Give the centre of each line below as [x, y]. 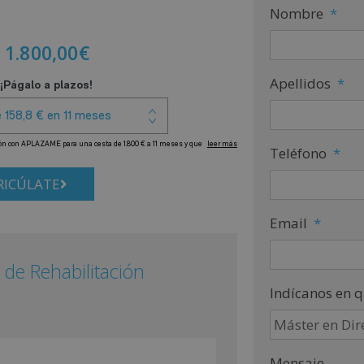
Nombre [296, 13]
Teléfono [298, 153]
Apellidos [300, 83]
